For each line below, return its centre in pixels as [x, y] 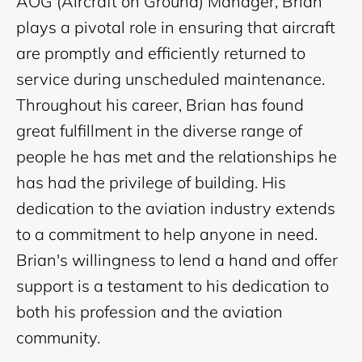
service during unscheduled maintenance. [170, 79]
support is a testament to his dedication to [173, 286]
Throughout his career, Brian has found [160, 105]
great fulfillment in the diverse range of [159, 131]
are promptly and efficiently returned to [161, 53]
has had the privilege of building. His [151, 183]
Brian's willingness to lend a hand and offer [177, 260]
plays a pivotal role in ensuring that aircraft [176, 27]
